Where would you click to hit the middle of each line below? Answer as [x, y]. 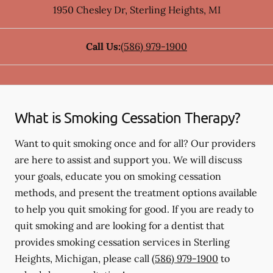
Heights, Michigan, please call [83, 258]
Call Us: [103, 46]
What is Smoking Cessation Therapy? [128, 117]
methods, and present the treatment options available [136, 193]
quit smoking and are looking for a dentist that [119, 225]
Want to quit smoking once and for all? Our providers [135, 143]
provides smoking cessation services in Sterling [122, 242]
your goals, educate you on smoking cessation [118, 176]
